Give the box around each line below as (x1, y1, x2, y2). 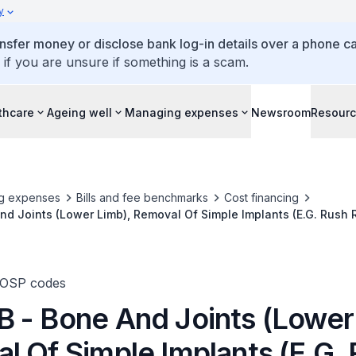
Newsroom (251, 105, 311, 119)
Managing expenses (125, 105, 238, 119)
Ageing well (47, 105, 112, 119)
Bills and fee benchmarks (75, 191, 208, 204)
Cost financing (223, 191, 299, 204)
